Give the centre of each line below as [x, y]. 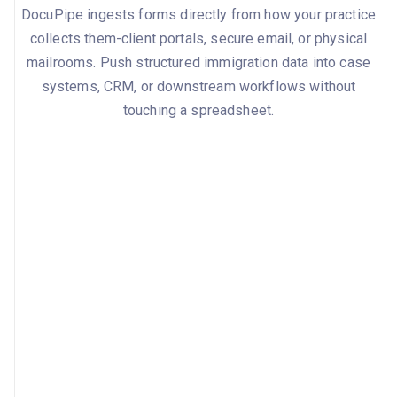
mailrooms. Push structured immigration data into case [198, 62]
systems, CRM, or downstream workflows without [198, 86]
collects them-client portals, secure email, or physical [198, 39]
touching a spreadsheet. [198, 110]
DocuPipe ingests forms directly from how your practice [198, 15]
